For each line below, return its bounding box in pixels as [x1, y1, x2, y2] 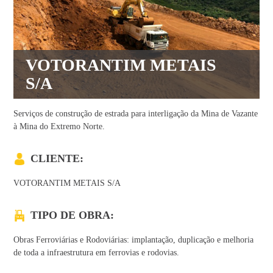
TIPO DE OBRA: [30, 208, 115, 221]
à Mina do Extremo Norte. [13, 121, 105, 131]
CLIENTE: [30, 152, 84, 165]
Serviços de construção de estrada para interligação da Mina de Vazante [13, 108, 258, 118]
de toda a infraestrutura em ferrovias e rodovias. [13, 247, 180, 257]
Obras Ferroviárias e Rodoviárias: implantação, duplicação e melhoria [13, 235, 254, 244]
